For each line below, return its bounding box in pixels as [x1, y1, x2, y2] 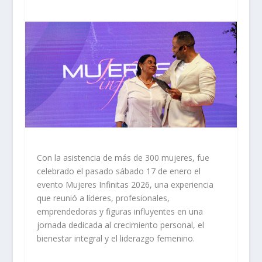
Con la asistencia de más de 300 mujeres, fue [36, 152, 209, 164]
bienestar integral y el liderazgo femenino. [36, 233, 195, 244]
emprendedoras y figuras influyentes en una [36, 206, 203, 218]
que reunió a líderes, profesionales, [36, 192, 170, 204]
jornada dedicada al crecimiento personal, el [36, 219, 204, 231]
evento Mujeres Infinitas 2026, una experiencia [36, 179, 213, 191]
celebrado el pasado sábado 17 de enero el [36, 166, 201, 177]
